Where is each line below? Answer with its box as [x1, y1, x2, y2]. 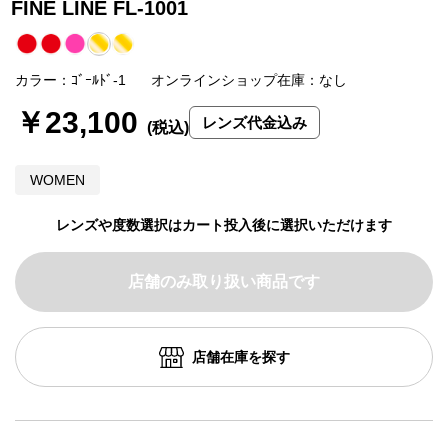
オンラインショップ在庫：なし [151, 72, 347, 89]
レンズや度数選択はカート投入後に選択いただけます [56, 217, 392, 234]
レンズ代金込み [202, 114, 307, 132]
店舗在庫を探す [191, 349, 290, 366]
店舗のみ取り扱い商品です [128, 273, 320, 291]
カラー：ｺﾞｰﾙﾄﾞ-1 [15, 72, 126, 89]
